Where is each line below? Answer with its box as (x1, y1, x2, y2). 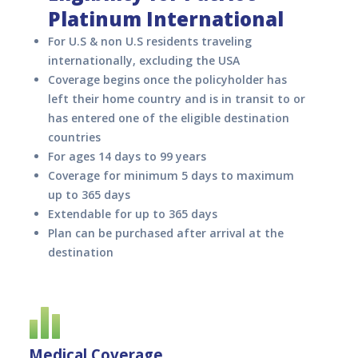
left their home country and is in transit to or (48, 91, 305, 107)
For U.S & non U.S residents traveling (48, 34, 252, 50)
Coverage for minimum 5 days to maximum (48, 168, 294, 184)
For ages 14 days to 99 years (48, 149, 206, 165)
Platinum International (48, 6, 284, 33)
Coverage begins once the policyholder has (48, 72, 287, 88)
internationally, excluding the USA (48, 53, 240, 69)
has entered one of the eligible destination (48, 110, 289, 126)
